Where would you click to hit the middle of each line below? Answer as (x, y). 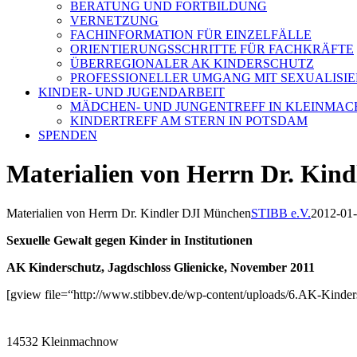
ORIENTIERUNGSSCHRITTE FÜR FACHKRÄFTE (212, 49)
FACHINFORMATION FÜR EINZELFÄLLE (191, 35)
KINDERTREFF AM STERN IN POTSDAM (189, 121)
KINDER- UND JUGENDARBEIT (131, 92)
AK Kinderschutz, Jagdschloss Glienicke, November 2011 (162, 267)
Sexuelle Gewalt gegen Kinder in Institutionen (129, 240)
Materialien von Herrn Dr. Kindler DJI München (129, 213)
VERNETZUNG (114, 20)
